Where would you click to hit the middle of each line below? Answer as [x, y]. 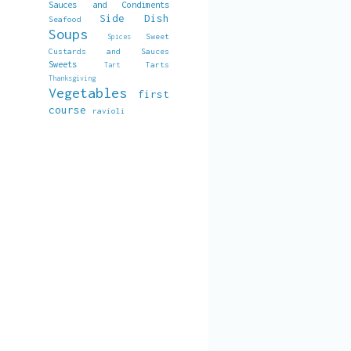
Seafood [65, 19]
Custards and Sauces [109, 51]
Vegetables [88, 93]
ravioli [109, 110]
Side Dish [134, 18]
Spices [119, 36]
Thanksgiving [72, 78]
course [67, 110]
